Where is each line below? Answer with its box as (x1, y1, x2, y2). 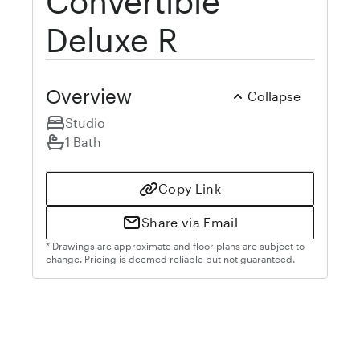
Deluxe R (46, 20, 178, 59)
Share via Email (141, 214, 239, 230)
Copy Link (157, 180, 222, 196)
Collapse (247, 88, 301, 104)
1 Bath (65, 133, 101, 149)
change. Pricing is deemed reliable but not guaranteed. (46, 252, 295, 264)
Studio (65, 114, 105, 130)
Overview (46, 84, 132, 108)
